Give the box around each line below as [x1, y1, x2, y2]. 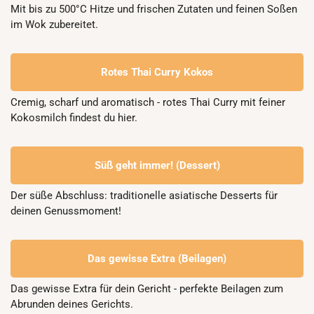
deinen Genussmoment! [11, 205, 121, 217]
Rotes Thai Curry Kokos [101, 66, 213, 78]
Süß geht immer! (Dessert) [94, 159, 220, 172]
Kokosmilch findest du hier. [11, 111, 137, 124]
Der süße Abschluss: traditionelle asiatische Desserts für [11, 189, 278, 202]
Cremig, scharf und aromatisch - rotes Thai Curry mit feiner [11, 96, 285, 109]
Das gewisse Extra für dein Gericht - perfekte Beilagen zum [11, 282, 283, 295]
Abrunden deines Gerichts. [11, 298, 133, 310]
